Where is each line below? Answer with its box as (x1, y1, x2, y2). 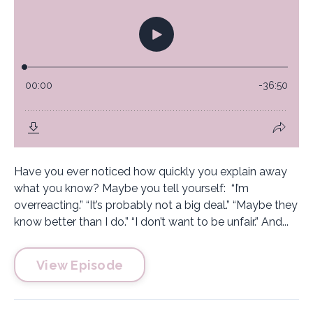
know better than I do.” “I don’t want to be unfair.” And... (14, 215, 289, 228)
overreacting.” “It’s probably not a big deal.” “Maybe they (14, 198, 298, 212)
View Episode (36, 257, 123, 272)
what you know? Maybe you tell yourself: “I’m (14, 182, 249, 195)
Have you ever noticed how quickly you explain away (14, 165, 287, 178)
